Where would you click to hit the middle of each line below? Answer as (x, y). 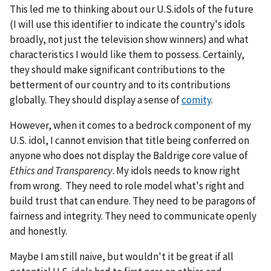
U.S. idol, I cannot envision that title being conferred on (129, 140)
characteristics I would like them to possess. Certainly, (127, 54)
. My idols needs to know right (176, 170)
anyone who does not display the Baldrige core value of (129, 155)
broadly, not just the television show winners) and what (129, 39)
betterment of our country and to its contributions (120, 84)
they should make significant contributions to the (117, 69)
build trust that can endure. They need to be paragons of (133, 201)
